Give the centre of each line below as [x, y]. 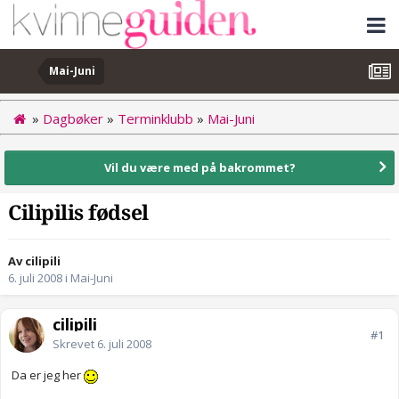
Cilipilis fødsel [78, 214]
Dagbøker [73, 118]
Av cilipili [34, 261]
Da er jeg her [48, 375]
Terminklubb [155, 118]
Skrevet [75, 344]
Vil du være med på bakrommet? [199, 167]
